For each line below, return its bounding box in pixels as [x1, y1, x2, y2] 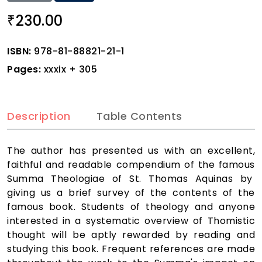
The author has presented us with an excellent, [7, 144, 255, 158]
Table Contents [96, 108, 182, 123]
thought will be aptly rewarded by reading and [7, 228, 255, 242]
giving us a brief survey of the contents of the [7, 186, 255, 200]
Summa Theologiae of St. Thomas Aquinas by [7, 172, 255, 186]
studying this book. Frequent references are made [7, 242, 255, 256]
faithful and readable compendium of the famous [7, 158, 255, 172]
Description [7, 108, 71, 123]
